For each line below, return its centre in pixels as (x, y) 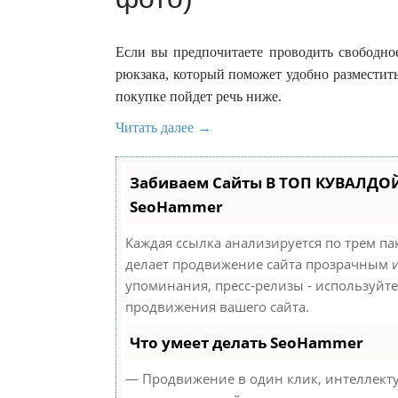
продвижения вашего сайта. (217, 307)
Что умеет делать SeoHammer (247, 343)
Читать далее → (163, 128)
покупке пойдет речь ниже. (199, 97)
